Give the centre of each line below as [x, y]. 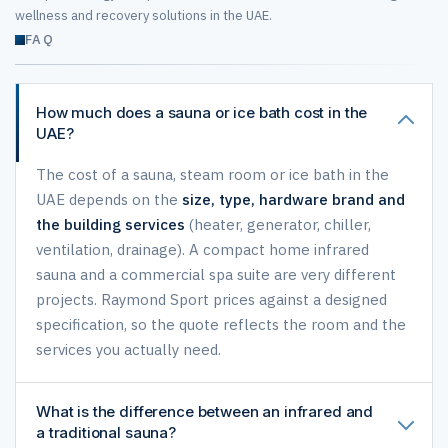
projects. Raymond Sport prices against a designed [211, 299]
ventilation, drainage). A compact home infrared [202, 249]
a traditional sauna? [106, 432]
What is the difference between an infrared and [205, 411]
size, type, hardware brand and [293, 199]
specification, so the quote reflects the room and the [221, 324]
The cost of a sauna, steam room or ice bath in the [212, 174]
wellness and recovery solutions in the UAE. [143, 15]
